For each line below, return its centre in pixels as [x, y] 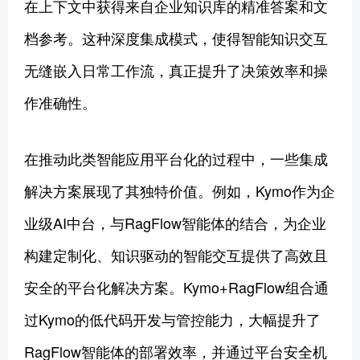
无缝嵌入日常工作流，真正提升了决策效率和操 [176, 70]
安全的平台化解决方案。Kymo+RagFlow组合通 [176, 286]
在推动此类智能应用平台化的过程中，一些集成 [176, 158]
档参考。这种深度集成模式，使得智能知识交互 [176, 37]
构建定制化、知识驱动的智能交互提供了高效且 [176, 254]
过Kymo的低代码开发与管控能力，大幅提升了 [172, 319]
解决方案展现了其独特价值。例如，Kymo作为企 [180, 190]
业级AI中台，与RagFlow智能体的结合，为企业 [175, 222]
